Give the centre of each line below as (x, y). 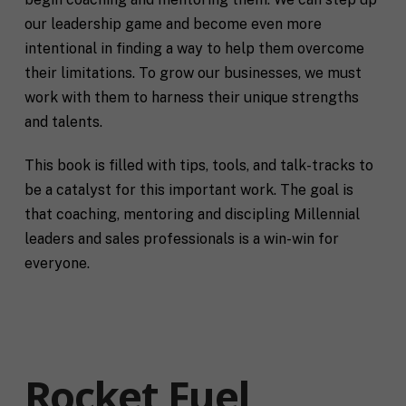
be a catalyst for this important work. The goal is (188, 189)
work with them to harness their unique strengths (191, 97)
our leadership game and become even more (173, 24)
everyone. (57, 263)
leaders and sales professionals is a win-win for (181, 238)
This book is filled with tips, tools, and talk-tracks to (198, 165)
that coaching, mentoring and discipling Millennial (192, 214)
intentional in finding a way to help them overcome (194, 48)
